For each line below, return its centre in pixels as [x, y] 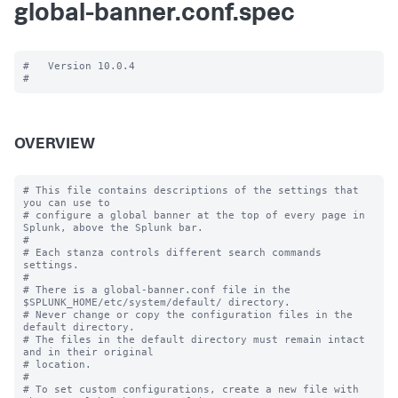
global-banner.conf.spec [155, 15]
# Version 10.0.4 [79, 66]
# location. [57, 364]
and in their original [88, 352]
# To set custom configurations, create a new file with [191, 389]
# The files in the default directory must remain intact [194, 339]
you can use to [67, 203]
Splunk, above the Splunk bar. [113, 227]
